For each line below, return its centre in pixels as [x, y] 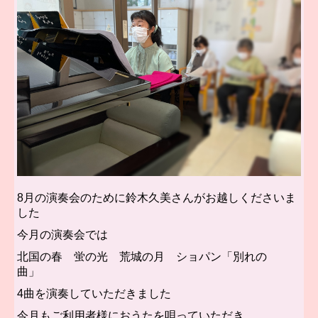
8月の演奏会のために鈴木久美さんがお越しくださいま [157, 197]
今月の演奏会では [63, 234]
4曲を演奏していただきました [94, 293]
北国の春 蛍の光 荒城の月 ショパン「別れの [142, 256]
